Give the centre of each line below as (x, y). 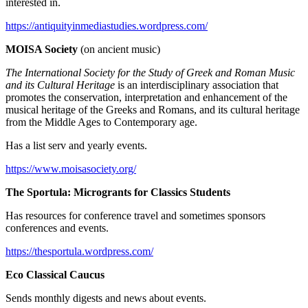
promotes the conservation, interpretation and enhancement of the (146, 97)
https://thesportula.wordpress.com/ (79, 251)
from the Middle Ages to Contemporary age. (101, 122)
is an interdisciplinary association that (197, 85)
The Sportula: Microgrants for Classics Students (118, 192)
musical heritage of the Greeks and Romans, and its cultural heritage (153, 109)
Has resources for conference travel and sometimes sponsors (135, 215)
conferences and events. (57, 228)
